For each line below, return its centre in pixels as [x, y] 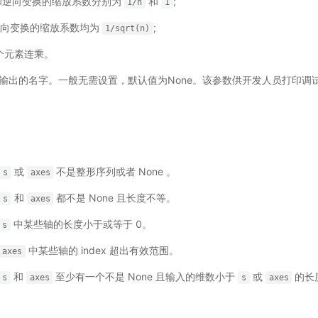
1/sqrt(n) [128, 28]
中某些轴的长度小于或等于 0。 [81, 224]
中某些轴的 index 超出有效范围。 [102, 250]
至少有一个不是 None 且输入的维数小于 [146, 276]
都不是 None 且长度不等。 [115, 198]
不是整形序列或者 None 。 [115, 171]
